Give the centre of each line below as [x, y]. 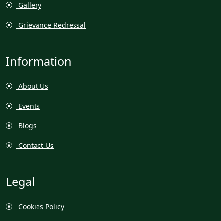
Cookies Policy [40, 206]
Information [39, 61]
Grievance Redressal [51, 25]
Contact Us [35, 145]
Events [28, 106]
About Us [32, 86]
